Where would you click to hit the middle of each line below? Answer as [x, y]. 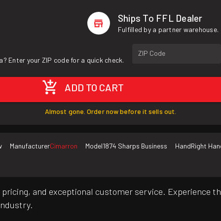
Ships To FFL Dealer [160, 18]
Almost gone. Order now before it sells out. [110, 111]
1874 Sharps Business [135, 146]
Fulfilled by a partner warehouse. [168, 29]
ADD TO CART [94, 88]
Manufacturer [30, 146]
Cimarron [64, 146]
